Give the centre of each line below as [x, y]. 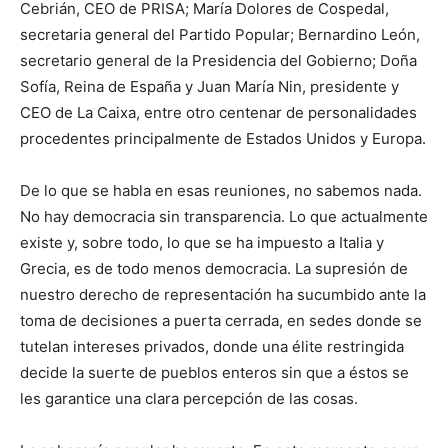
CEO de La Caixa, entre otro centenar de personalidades [218, 113]
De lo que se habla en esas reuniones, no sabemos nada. [221, 191]
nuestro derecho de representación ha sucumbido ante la [223, 295]
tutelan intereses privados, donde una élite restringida [212, 347]
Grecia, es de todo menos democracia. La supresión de [214, 269]
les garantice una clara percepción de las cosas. [189, 399]
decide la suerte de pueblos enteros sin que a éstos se [214, 373]
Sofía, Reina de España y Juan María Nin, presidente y [209, 87]
